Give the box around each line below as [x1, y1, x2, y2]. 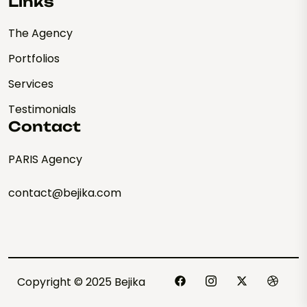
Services [8, 76, 53, 93]
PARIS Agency [8, 151, 82, 168]
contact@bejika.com [8, 185, 121, 201]
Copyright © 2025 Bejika [16, 274, 145, 291]
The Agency [8, 25, 73, 42]
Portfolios [8, 51, 60, 67]
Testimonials [8, 101, 76, 118]
